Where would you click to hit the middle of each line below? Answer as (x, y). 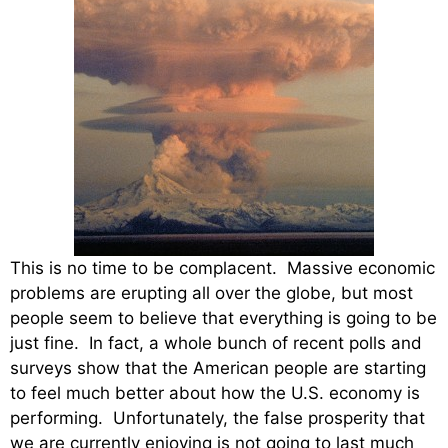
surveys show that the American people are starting (218, 368)
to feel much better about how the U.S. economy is (215, 393)
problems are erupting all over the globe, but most (211, 293)
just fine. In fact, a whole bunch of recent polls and (216, 343)
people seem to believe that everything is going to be (223, 318)
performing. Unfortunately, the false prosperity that (217, 418)
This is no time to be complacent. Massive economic (222, 268)
